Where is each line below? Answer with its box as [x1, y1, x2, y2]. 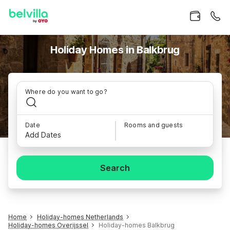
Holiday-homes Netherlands [37, 213, 123, 221]
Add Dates [25, 130, 61, 139]
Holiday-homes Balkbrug [99, 221, 175, 229]
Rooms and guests [124, 121, 183, 129]
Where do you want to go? [25, 88, 107, 95]
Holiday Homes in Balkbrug [50, 44, 180, 56]
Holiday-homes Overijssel [8, 221, 88, 229]
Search [100, 163, 130, 173]
